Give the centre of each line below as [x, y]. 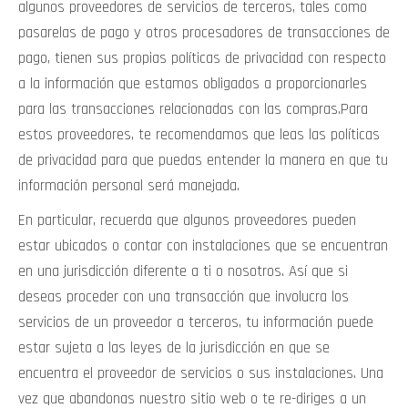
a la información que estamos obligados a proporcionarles [193, 84]
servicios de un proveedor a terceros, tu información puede [196, 322]
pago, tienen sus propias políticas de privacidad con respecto [202, 58]
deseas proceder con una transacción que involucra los [184, 297]
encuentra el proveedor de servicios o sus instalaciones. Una [201, 373]
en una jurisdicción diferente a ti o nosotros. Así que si [183, 271]
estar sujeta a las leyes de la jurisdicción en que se [174, 348]
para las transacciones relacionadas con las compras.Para [193, 109]
